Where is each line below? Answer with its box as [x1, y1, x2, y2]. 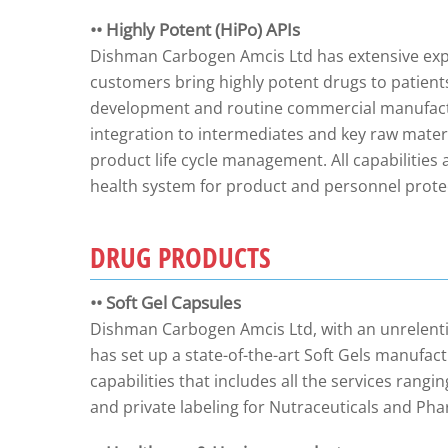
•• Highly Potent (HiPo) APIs [89, 18, 300, 41]
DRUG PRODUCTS [89, 238, 271, 276]
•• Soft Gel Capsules [89, 291, 241, 314]
